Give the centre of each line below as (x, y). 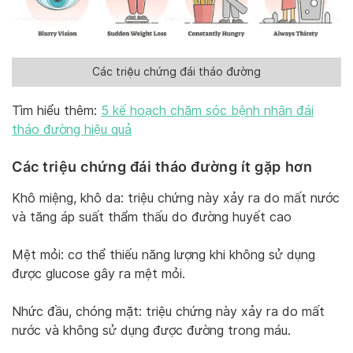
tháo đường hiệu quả (72, 130)
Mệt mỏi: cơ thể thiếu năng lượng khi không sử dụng (163, 255)
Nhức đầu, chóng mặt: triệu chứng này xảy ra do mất (168, 312)
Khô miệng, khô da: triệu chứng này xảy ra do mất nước (176, 199)
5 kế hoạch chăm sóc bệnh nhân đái (207, 111)
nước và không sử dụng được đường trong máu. (151, 331)
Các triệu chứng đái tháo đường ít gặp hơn (162, 167)
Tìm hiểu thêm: (56, 111)
